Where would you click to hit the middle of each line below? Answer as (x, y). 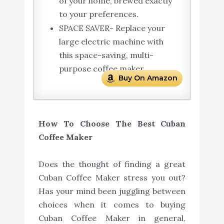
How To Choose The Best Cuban (112, 124)
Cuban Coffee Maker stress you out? (112, 178)
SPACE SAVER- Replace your (112, 28)
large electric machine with (111, 41)
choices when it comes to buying (112, 205)
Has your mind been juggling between (112, 191)
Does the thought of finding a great (112, 164)
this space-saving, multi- (106, 55)
